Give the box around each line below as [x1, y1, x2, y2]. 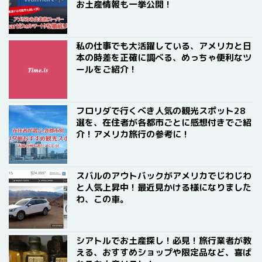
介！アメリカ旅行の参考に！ [76, 128, 190, 140]
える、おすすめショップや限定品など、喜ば [76, 246, 251, 258]
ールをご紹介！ [76, 63, 137, 75]
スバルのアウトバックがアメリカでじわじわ [76, 170, 251, 182]
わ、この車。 [76, 193, 129, 205]
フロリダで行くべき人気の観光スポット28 [76, 105, 246, 117]
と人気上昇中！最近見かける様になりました [76, 181, 251, 194]
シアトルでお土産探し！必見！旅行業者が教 [76, 235, 251, 247]
